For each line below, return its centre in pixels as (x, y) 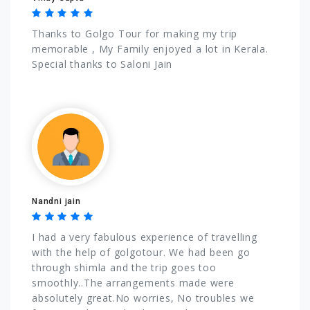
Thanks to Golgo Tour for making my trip (135, 33)
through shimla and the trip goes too (124, 267)
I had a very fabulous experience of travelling (145, 237)
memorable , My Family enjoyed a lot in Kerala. (150, 48)
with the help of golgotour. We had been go (141, 252)
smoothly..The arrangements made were (133, 282)
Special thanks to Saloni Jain (102, 64)
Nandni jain (56, 201)
